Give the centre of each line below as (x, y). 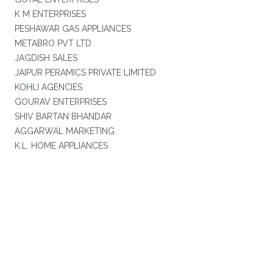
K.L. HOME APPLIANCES (61, 146)
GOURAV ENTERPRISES (60, 102)
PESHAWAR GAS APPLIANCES (73, 29)
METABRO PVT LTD (53, 43)
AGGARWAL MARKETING (64, 131)
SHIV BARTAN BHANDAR (63, 116)
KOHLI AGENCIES (48, 87)
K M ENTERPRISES (50, 14)
